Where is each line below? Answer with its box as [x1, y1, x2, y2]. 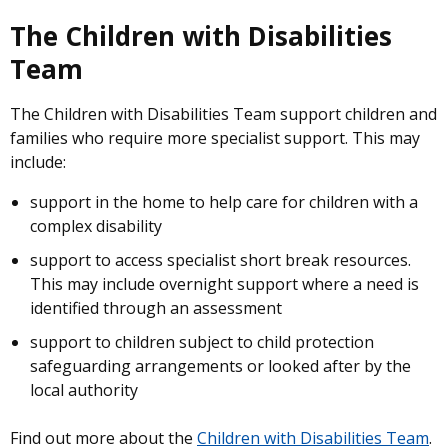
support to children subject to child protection [30, 331, 374, 353]
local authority [30, 379, 138, 401]
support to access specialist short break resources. [30, 249, 411, 271]
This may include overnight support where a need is [30, 273, 419, 295]
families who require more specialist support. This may [10, 127, 420, 149]
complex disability [30, 215, 162, 237]
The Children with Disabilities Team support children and [10, 103, 437, 125]
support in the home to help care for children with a [30, 191, 418, 213]
